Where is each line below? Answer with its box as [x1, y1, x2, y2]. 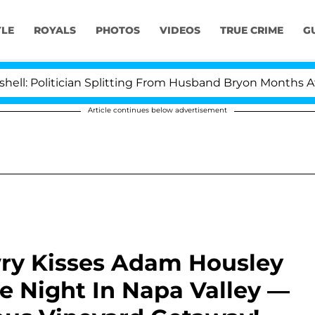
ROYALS [33, 24, 76, 37]
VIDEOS [159, 24, 200, 37]
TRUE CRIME [219, 24, 283, 37]
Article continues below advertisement [88, 105, 227, 115]
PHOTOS [95, 24, 140, 37]
